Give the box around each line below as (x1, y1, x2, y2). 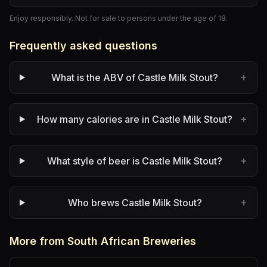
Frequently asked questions (10, 39, 157, 52)
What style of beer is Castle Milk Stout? (47, 155, 223, 167)
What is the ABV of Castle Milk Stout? (51, 72, 219, 83)
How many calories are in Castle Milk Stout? (37, 113, 233, 125)
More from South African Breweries (10, 235, 196, 247)
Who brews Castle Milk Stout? (67, 197, 202, 209)
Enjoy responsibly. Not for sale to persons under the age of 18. (10, 14, 228, 23)
